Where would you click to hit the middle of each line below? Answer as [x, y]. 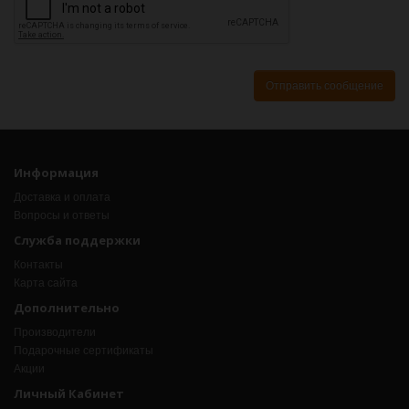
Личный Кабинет [69, 394]
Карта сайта [46, 283]
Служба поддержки [77, 241]
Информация [56, 173]
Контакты [38, 265]
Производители [55, 333]
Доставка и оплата [62, 198]
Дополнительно [67, 308]
